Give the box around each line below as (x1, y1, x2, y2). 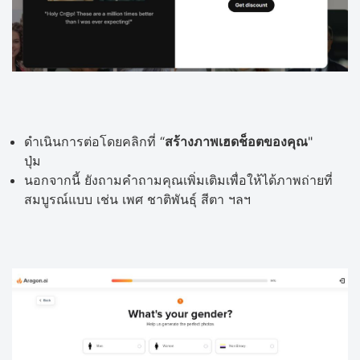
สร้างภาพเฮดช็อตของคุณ (165, 133, 308, 149)
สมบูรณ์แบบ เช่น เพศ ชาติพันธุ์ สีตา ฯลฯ (24, 190, 251, 207)
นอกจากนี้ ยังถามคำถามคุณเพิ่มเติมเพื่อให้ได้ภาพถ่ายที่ (24, 171, 333, 188)
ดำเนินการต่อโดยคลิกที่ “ (24, 133, 165, 149)
